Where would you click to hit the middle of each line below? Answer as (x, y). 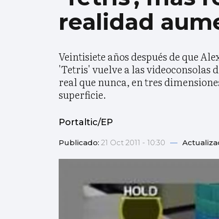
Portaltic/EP (86, 122)
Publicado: (80, 143)
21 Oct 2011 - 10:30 (134, 143)
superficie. (82, 95)
